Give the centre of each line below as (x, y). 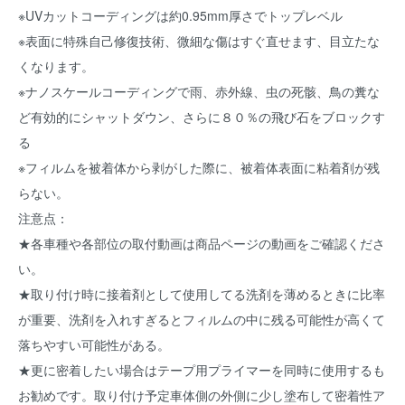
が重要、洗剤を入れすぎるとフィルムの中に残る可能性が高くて (202, 320)
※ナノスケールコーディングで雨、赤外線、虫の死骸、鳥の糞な (199, 92)
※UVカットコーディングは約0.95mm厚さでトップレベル (180, 16)
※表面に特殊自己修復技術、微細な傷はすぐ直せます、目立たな (199, 41)
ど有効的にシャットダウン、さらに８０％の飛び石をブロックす (202, 117)
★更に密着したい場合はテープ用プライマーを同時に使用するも (202, 370)
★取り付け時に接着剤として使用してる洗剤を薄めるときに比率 (202, 294)
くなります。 (56, 66)
